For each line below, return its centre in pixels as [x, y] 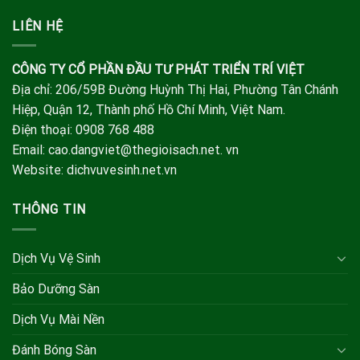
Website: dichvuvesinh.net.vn [94, 170]
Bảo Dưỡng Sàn [56, 288]
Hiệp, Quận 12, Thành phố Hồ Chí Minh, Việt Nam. [149, 110]
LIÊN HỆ [38, 26]
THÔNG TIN [49, 210]
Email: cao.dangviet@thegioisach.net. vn [125, 150]
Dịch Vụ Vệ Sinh [56, 258]
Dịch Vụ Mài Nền [58, 319]
